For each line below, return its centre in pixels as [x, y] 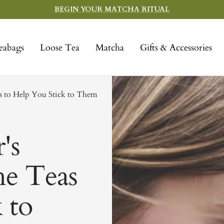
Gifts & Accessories [176, 47]
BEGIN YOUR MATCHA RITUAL [112, 9]
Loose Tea [59, 47]
